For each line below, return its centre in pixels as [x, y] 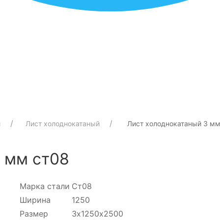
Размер [34, 213]
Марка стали [45, 186]
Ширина [35, 200]
